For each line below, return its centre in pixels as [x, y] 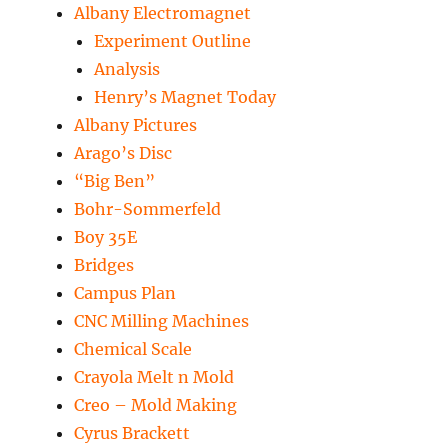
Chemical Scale [133, 349]
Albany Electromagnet [163, 13]
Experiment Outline [173, 41]
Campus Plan [125, 293]
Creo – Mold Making [156, 405]
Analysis [127, 69]
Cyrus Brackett [132, 433]
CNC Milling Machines [162, 321]
